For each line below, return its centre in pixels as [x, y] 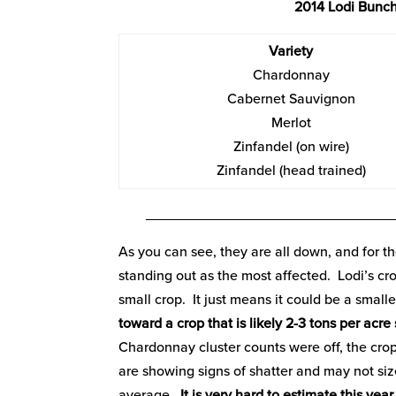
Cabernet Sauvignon [291, 99]
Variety [291, 51]
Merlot [291, 122]
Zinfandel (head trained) [291, 170]
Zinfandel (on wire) [291, 146]
